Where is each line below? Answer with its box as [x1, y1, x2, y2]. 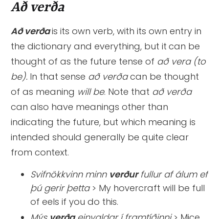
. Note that [104, 86, 153, 98]
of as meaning [11, 86, 78, 98]
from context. [11, 146, 69, 159]
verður [109, 168, 138, 181]
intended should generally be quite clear [11, 131, 189, 144]
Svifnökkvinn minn [30, 168, 109, 181]
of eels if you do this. [30, 196, 119, 208]
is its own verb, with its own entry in [52, 25, 202, 38]
